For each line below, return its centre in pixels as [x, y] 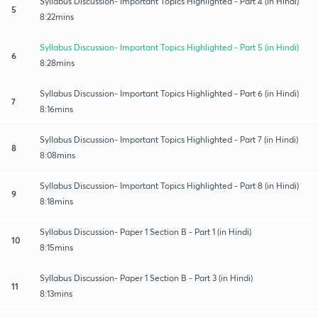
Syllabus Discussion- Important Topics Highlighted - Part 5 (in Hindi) [169, 47]
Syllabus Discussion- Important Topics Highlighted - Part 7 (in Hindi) [169, 139]
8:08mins [57, 155]
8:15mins [56, 247]
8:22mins [57, 16]
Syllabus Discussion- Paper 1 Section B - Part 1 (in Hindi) [146, 231]
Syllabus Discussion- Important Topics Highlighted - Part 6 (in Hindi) [169, 93]
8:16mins [56, 109]
